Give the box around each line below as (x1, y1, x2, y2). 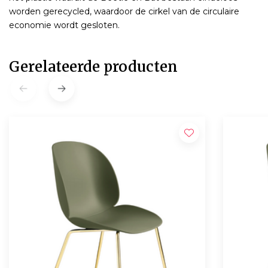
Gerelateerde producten (9, 57, 178, 76)
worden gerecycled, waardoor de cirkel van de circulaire (9, 5, 239, 17)
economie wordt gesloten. (9, 19, 120, 31)
